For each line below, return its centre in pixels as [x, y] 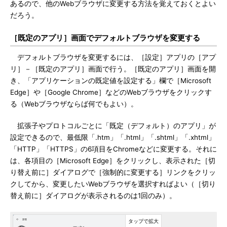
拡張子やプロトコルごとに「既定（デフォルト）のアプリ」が [113, 126]
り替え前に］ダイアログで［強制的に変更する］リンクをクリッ [113, 172]
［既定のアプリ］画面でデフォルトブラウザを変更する [105, 38]
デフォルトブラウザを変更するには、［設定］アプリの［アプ [113, 57]
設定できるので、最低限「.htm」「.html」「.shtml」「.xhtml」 [113, 137]
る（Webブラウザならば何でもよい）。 [74, 104]
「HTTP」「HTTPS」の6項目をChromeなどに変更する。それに [113, 149]
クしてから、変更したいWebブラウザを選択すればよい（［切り [113, 184]
